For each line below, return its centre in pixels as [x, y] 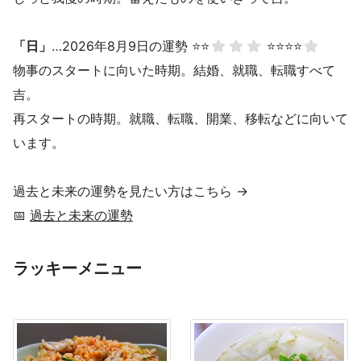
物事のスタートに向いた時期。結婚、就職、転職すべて [174, 71]
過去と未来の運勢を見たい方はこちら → [131, 191]
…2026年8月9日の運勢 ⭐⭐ [131, 46]
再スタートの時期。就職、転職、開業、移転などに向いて [180, 119]
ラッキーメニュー [77, 269]
